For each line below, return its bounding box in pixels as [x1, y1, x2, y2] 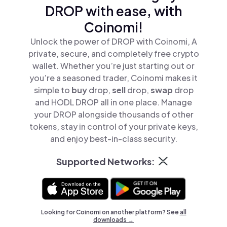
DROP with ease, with [45, 3, 182, 19]
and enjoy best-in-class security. [50, 133, 177, 144]
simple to [33, 85, 71, 95]
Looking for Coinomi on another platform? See [41, 208, 180, 216]
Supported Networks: [56, 155, 155, 167]
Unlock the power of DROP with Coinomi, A [30, 36, 197, 47]
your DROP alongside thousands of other [33, 109, 194, 120]
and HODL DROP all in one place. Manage [35, 97, 192, 107]
